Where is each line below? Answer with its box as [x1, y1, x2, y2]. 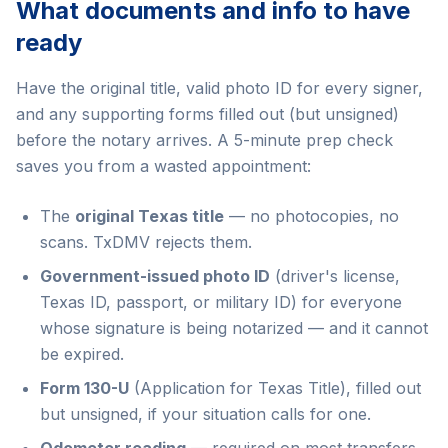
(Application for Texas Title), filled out [129, 378, 421, 398]
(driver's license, [270, 266, 400, 286]
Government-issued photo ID [40, 266, 270, 286]
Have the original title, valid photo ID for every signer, [16, 78, 423, 98]
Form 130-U [40, 378, 129, 398]
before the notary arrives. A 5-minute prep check [16, 130, 393, 150]
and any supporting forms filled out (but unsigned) [16, 104, 399, 124]
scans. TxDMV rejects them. [40, 232, 252, 252]
